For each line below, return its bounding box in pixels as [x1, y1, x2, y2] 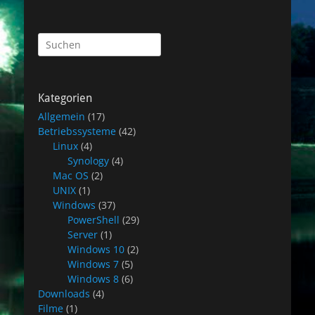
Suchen [37, 33, 72, 46]
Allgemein [38, 110, 85, 123]
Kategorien [38, 91, 92, 105]
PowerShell [67, 213, 120, 226]
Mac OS [53, 169, 89, 182]
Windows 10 [67, 243, 124, 256]
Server [67, 228, 98, 241]
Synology [67, 154, 109, 167]
